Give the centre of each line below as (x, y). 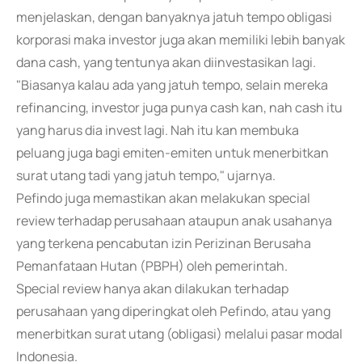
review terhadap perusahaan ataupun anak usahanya (174, 221)
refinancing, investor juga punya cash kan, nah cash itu (179, 107)
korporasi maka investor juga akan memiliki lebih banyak (181, 40)
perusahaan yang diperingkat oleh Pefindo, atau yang (173, 311)
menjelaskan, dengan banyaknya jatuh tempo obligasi (174, 17)
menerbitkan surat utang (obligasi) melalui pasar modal (179, 334)
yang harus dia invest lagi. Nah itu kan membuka (158, 130)
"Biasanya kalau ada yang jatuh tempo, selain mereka (172, 85)
